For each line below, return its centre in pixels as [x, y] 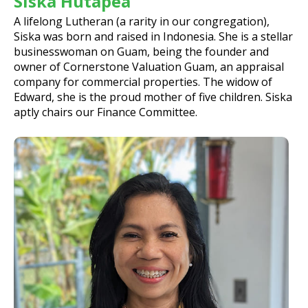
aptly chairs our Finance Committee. [106, 112]
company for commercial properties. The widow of [143, 81]
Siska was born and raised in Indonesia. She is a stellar [153, 36]
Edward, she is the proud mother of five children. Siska [153, 97]
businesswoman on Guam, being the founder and [141, 51]
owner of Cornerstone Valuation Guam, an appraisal [149, 66]
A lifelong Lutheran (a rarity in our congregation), [142, 21]
